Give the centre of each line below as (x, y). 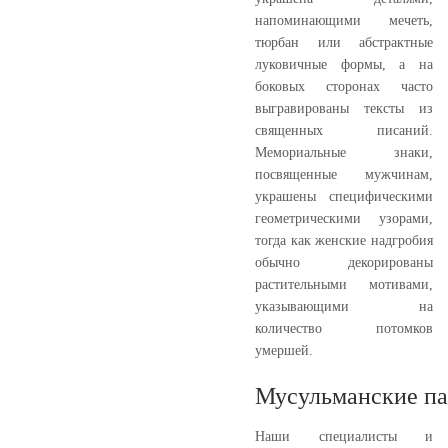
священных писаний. (344, 130)
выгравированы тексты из (344, 108)
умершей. (284, 350)
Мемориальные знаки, (344, 152)
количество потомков (344, 328)
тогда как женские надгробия (344, 240)
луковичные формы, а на (344, 64)
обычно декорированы (344, 262)
